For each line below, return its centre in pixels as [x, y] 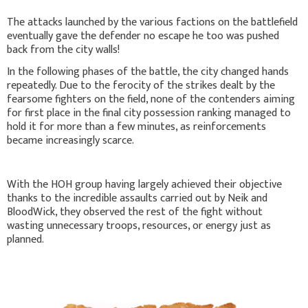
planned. [25, 240]
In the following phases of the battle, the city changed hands [148, 72]
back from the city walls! [63, 50]
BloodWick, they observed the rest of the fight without [135, 212]
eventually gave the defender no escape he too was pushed [143, 36]
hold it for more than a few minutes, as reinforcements [136, 127]
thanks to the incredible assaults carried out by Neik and [137, 199]
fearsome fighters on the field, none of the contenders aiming [151, 100]
